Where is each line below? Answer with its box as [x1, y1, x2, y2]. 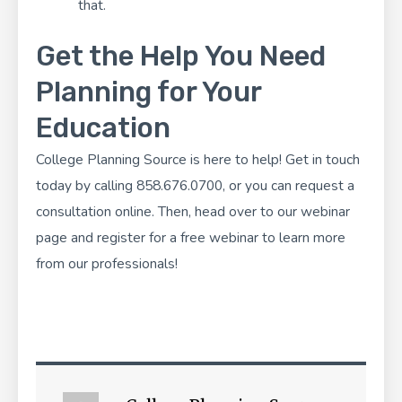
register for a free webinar [97, 228, 258, 248]
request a [295, 176, 354, 196]
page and [36, 228, 97, 248]
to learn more [258, 228, 345, 248]
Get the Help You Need [36, 39, 326, 74]
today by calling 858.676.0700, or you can [36, 176, 295, 196]
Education [36, 111, 170, 145]
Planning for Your [36, 75, 261, 109]
